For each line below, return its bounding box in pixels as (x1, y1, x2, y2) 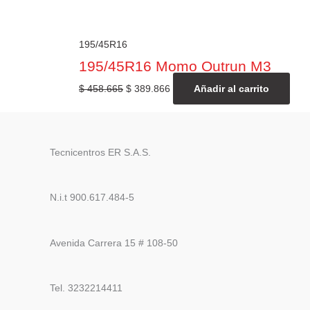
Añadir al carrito (194, 83, 269, 95)
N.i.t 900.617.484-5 (50, 192, 134, 203)
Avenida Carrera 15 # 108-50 (50, 237, 178, 248)
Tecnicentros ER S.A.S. (50, 147, 151, 158)
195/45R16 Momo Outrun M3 (79, 58, 271, 75)
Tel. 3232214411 (50, 282, 122, 293)
